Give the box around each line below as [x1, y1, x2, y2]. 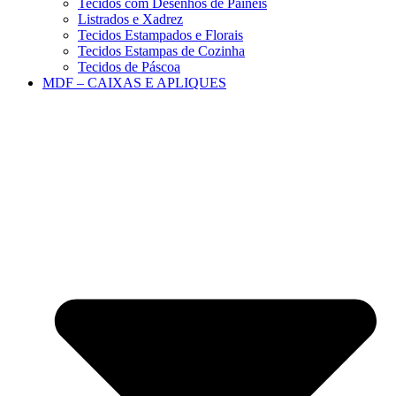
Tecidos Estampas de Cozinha [78, 43, 245, 59]
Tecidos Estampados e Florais [78, 27, 243, 43]
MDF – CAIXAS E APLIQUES [42, 75, 226, 91]
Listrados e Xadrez [78, 11, 183, 27]
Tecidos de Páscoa [78, 59, 180, 75]
